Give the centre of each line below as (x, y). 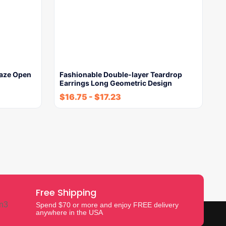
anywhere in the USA (70, 212)
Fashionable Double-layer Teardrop (121, 74)
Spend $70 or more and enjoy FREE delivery (107, 205)
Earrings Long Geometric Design (116, 83)
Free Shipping (66, 192)
